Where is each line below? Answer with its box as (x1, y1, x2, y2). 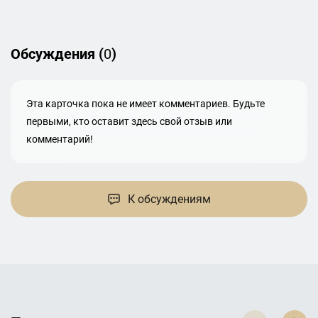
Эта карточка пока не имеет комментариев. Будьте (26, 97, 265, 109)
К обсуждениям (128, 192, 212, 206)
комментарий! (26, 133, 94, 145)
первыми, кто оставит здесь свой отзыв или (26, 115, 233, 127)
